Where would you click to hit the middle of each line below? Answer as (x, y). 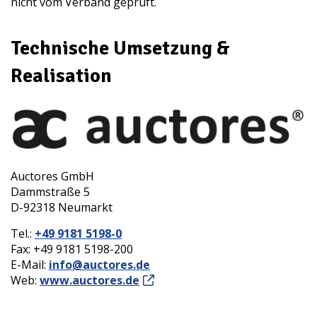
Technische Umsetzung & (120, 48)
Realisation (61, 76)
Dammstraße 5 (50, 191)
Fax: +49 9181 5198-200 (72, 249)
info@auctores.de (99, 264)
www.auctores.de (90, 280)
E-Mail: (30, 264)
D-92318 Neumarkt (62, 207)
